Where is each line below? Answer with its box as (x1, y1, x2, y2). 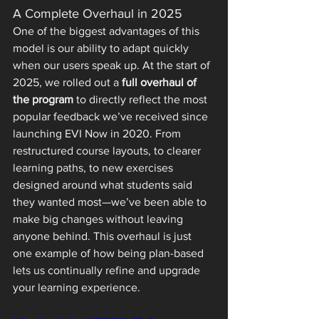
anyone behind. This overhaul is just (13, 229, 194, 242)
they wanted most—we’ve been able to (13, 195, 209, 208)
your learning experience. (13, 281, 140, 293)
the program (13, 93, 73, 105)
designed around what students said (13, 178, 195, 191)
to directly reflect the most (73, 93, 210, 105)
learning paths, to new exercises (13, 161, 176, 174)
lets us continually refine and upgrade (13, 263, 203, 276)
